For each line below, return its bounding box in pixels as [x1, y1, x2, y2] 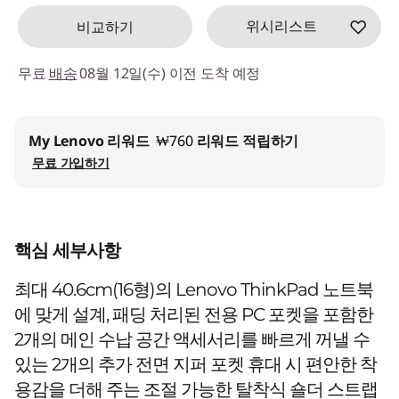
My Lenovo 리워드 [28, 130, 150, 151]
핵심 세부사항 [14, 239, 120, 261]
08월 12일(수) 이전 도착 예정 [79, 62, 261, 83]
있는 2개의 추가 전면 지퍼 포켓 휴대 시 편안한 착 [14, 353, 377, 375]
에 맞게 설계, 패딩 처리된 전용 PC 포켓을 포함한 [14, 303, 373, 325]
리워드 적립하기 [192, 130, 299, 151]
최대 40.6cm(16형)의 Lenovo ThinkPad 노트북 [14, 278, 373, 300]
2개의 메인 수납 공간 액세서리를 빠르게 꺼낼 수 [14, 328, 370, 350]
